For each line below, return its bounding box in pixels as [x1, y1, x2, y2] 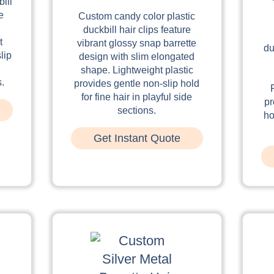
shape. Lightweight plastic [80, 64, 193, 75]
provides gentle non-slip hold [74, 78, 200, 89]
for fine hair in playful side [81, 91, 193, 102]
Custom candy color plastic [78, 10, 196, 21]
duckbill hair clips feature [83, 24, 191, 35]
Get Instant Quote [93, 131, 180, 144]
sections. [117, 105, 157, 116]
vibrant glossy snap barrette [77, 37, 197, 48]
